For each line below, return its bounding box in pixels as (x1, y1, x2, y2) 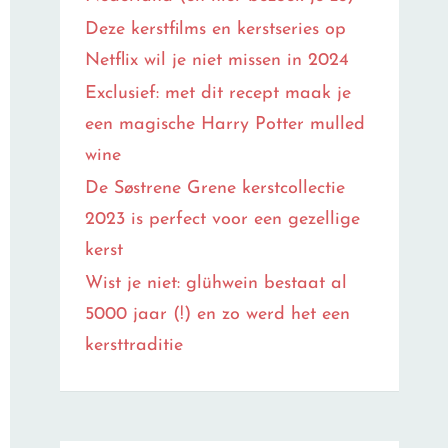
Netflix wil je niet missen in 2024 (85, 51, 350, 70)
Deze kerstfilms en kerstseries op (85, 20, 347, 39)
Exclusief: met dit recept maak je (85, 84, 352, 103)
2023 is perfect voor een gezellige (85, 210, 361, 229)
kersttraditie (85, 336, 184, 355)
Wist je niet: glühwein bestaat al (85, 274, 348, 293)
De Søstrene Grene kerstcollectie (85, 179, 346, 198)
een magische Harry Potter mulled (85, 115, 366, 134)
